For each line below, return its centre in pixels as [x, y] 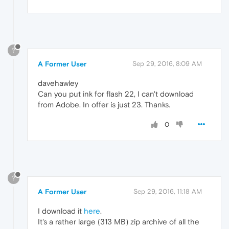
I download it [61, 211]
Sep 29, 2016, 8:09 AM [167, 64]
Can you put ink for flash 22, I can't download [116, 94]
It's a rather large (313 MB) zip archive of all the [119, 221]
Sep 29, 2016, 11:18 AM [168, 191]
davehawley [58, 83]
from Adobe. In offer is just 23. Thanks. [104, 105]
